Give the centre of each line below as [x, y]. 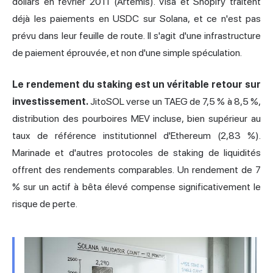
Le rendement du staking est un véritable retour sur [136, 85]
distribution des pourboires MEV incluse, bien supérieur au [136, 119]
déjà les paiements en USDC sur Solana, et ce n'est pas [136, 19]
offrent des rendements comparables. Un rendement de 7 [136, 170]
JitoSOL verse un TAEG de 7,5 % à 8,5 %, [175, 102]
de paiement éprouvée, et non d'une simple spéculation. [127, 53]
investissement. [50, 102]
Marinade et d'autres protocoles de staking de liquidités [136, 153]
